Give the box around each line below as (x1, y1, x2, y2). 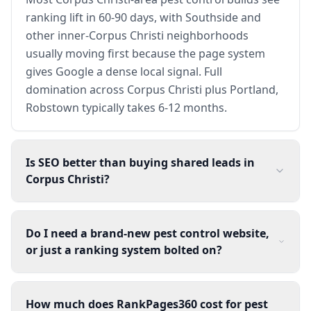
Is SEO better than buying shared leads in (26, 154, 255, 170)
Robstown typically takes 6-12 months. (26, 99, 227, 115)
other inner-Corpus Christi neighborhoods (26, 27, 249, 43)
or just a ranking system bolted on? (26, 242, 222, 258)
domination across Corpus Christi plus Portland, (26, 81, 278, 97)
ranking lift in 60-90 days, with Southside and (26, 9, 261, 25)
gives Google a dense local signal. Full (26, 63, 222, 79)
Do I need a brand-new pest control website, (26, 225, 269, 241)
